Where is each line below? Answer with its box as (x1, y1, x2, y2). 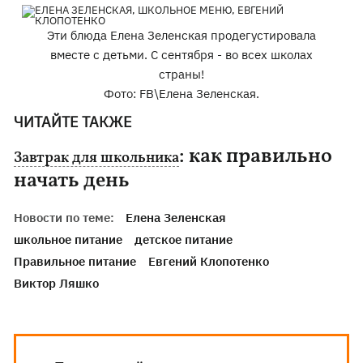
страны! (158, 66, 204, 82)
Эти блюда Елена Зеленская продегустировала (46, 28, 316, 43)
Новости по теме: (14, 210, 115, 225)
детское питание (135, 232, 233, 247)
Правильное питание (14, 254, 137, 269)
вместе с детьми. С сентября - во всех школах (49, 47, 313, 62)
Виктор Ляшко (14, 275, 100, 291)
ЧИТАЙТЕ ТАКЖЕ (14, 113, 133, 131)
